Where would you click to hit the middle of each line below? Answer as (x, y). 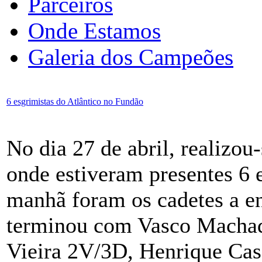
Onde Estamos (94, 30)
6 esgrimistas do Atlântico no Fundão (75, 101)
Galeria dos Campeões (131, 57)
